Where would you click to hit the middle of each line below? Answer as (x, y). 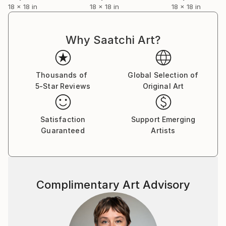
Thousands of (62, 75)
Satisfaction (63, 119)
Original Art (163, 86)
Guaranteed (63, 130)
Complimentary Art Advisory (113, 185)
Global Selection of (163, 75)
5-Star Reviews (63, 86)
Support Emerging (163, 119)
